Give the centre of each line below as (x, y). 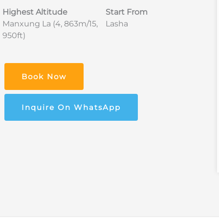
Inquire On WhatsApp (71, 107)
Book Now (44, 76)
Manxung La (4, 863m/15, (50, 23)
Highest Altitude (35, 12)
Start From (126, 12)
